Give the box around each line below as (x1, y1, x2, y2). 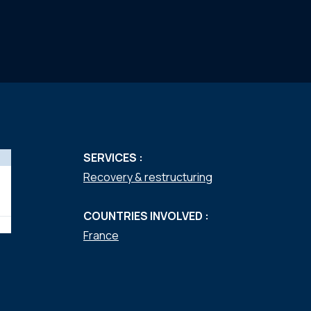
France (83, 228, 119, 243)
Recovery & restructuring (83, 169, 212, 185)
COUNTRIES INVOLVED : (83, 208, 209, 224)
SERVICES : (83, 150, 143, 165)
